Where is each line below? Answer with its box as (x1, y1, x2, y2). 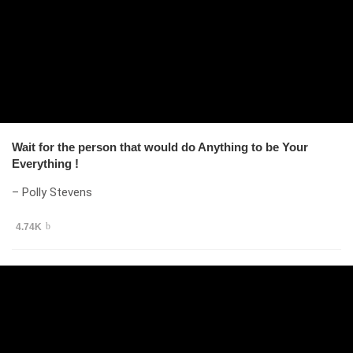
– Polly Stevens (12, 184, 92, 199)
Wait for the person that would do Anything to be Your (12, 139, 308, 154)
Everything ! (12, 156, 79, 170)
